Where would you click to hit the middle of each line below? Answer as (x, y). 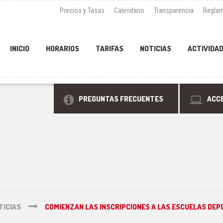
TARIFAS (110, 49)
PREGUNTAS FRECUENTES (121, 99)
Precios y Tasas (82, 10)
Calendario (129, 10)
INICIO (20, 49)
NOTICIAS (156, 49)
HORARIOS (62, 49)
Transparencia (174, 10)
